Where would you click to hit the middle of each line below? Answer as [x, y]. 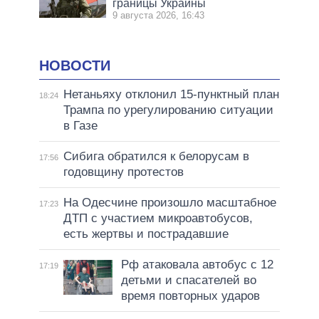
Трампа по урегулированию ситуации [168, 110]
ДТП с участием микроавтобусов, [158, 219]
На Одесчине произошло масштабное [169, 203]
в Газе [80, 126]
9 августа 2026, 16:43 [159, 15]
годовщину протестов [123, 172]
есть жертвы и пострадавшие [146, 234]
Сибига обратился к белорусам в [156, 157]
